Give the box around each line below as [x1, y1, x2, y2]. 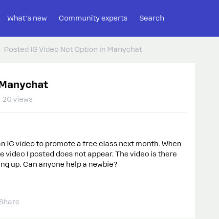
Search [139, 14, 164, 22]
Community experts [59, 14, 128, 22]
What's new [7, 14, 47, 22]
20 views [2, 95, 33, 103]
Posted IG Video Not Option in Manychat [4, 45, 142, 53]
